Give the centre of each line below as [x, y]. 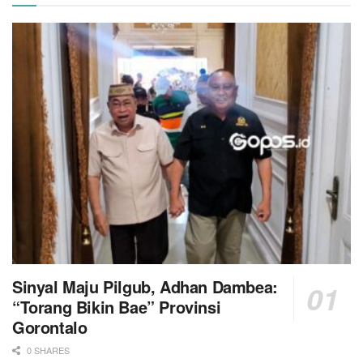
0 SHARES [47, 350]
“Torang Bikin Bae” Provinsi [117, 307]
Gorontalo [50, 327]
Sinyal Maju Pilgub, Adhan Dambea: [145, 287]
